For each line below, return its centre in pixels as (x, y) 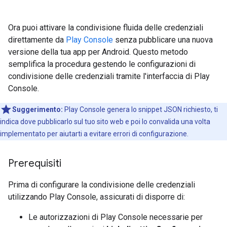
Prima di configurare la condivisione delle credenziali (102, 185)
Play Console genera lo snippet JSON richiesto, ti (140, 109)
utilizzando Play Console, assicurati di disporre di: (97, 197)
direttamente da (37, 40)
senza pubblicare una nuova (163, 40)
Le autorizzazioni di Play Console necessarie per (116, 217)
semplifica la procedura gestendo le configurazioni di (102, 64)
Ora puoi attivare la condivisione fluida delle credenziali (106, 28)
